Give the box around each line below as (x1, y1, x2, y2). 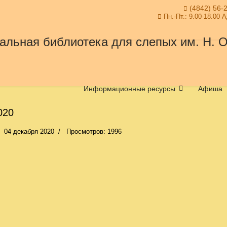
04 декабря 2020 (4, 128, 54, 135)
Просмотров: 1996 (66, 128, 122, 135)
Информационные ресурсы (84, 85, 175, 93)
